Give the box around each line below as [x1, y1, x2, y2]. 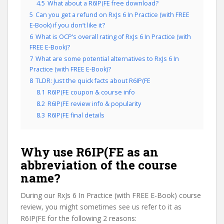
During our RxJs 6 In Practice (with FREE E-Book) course [20, 190, 201, 200]
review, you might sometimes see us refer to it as [20, 202, 181, 211]
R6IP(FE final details [47, 111, 104, 119]
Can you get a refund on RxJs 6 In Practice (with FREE [35, 10, 189, 19]
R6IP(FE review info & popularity [47, 99, 141, 108]
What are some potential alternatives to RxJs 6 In [35, 54, 179, 63]
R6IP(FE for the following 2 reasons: [20, 213, 136, 223]
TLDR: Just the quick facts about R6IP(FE [35, 76, 150, 85]
